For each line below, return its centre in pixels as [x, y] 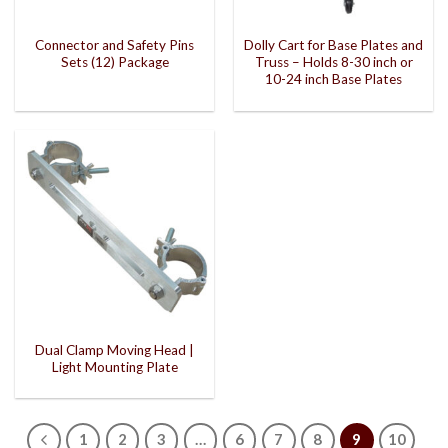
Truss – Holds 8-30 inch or [333, 62]
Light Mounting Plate [114, 366]
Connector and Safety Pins [114, 45]
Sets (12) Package [114, 62]
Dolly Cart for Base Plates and [333, 45]
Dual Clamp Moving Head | [114, 349]
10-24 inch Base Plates [333, 79]
